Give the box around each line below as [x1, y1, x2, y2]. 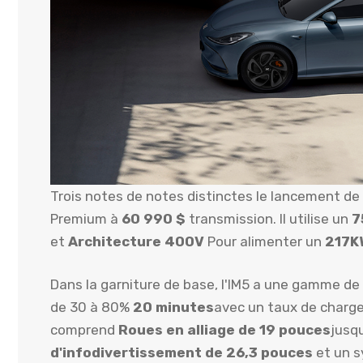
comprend [50, 322, 118, 339]
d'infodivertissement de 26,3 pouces [50, 344, 313, 361]
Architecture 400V [68, 233, 204, 250]
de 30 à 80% [50, 299, 133, 316]
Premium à [50, 210, 122, 227]
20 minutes [133, 299, 214, 316]
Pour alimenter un [204, 233, 325, 250]
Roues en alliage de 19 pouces [118, 322, 331, 339]
